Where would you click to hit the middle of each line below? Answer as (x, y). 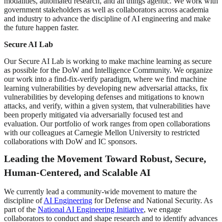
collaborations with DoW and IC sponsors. (71, 142)
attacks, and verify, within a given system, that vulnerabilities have (107, 106)
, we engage (163, 210)
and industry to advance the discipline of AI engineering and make (107, 19)
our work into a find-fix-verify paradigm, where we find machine (105, 79)
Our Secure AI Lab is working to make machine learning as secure (108, 61)
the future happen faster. (41, 28)
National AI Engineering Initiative (91, 210)
